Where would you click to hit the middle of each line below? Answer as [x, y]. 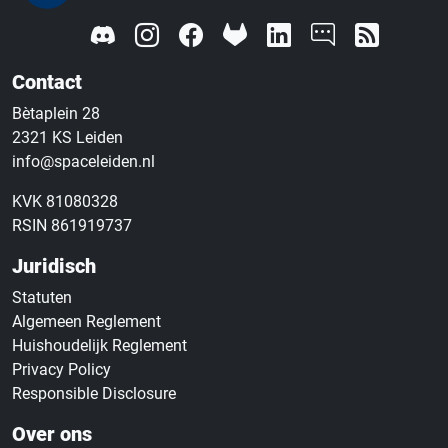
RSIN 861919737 [72, 226]
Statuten [42, 298]
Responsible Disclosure [94, 394]
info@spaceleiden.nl [83, 162]
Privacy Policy [61, 370]
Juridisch [54, 266]
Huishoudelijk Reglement [99, 346]
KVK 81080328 [65, 202]
